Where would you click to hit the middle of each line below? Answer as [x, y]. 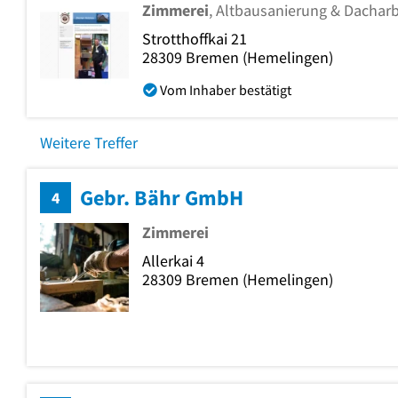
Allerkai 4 [173, 260]
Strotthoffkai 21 [195, 38]
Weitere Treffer [89, 142]
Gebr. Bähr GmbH [162, 197]
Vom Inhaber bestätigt [225, 90]
